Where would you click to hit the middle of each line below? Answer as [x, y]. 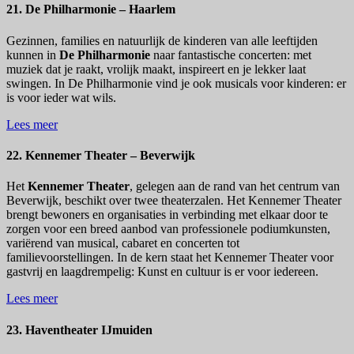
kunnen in [33, 55]
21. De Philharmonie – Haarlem [91, 9]
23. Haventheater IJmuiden [79, 330]
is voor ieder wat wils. [61, 97]
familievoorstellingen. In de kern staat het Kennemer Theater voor [170, 258]
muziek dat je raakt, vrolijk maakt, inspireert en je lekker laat [156, 69]
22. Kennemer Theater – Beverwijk [101, 155]
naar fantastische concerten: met [231, 55]
